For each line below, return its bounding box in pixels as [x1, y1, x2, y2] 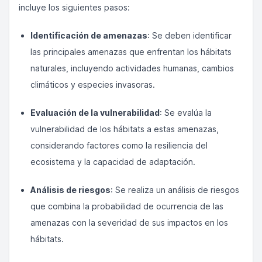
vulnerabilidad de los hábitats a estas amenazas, [30, 124, 219, 134]
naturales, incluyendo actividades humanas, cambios [30, 63, 234, 73]
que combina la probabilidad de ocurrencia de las [30, 201, 223, 211]
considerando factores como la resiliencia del [30, 140, 208, 150]
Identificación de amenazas [30, 30, 147, 40]
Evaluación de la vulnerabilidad [30, 108, 160, 118]
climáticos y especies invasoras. [30, 80, 155, 89]
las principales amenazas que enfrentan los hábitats [30, 47, 232, 57]
